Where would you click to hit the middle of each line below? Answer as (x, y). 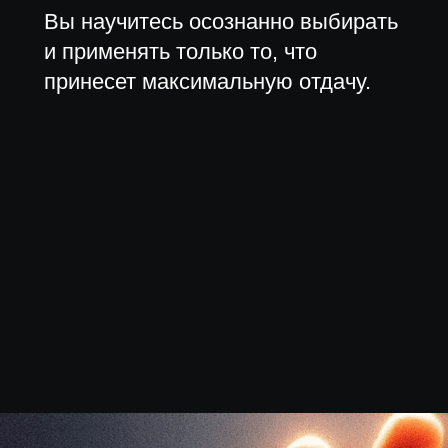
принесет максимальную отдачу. (210, 81)
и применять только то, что (180, 51)
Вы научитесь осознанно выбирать (221, 21)
